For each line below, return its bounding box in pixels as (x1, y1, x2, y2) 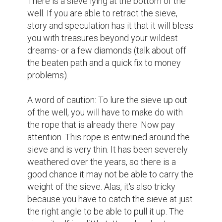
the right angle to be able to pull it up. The (27, 206, 184, 217)
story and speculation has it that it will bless (27, 20, 193, 31)
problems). (27, 70, 68, 81)
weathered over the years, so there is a (27, 157, 176, 167)
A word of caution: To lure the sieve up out (27, 95, 187, 106)
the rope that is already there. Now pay (27, 119, 175, 130)
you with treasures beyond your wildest (27, 33, 178, 44)
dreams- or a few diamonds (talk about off (27, 45, 186, 56)
